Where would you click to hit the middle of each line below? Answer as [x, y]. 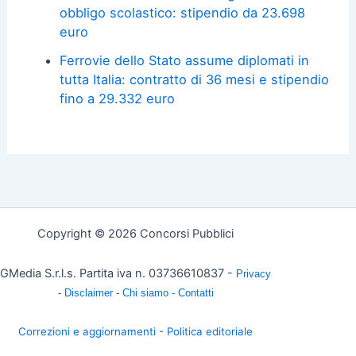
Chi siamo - [150, 292]
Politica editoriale [210, 332]
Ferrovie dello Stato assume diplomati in [184, 61]
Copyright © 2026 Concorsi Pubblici [135, 234]
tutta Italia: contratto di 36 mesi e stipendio [194, 80]
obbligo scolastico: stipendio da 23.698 [182, 12]
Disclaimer [90, 292]
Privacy [253, 273]
